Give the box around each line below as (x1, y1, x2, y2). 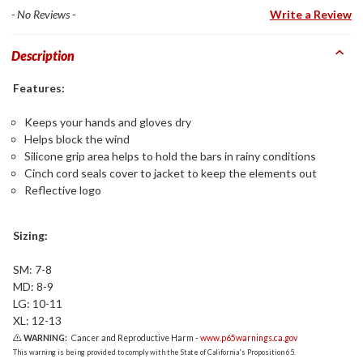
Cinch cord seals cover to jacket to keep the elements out (24, 165, 317, 180)
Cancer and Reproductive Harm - (70, 332, 201, 343)
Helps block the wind (24, 131, 130, 146)
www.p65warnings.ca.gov (200, 332, 298, 343)
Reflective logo (24, 182, 101, 197)
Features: (13, 80, 65, 95)
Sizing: (13, 228, 48, 242)
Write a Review (270, 6, 352, 21)
